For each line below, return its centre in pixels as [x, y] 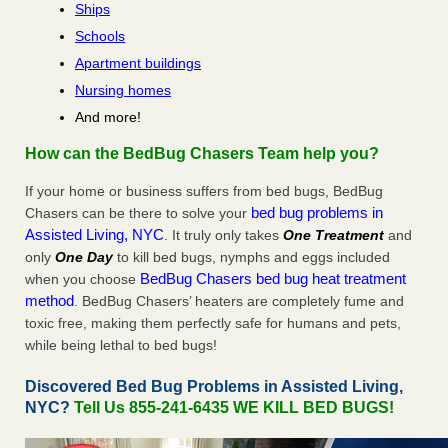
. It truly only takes [223, 235]
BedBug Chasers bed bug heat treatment [273, 279]
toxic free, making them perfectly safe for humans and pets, [213, 323]
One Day [84, 257]
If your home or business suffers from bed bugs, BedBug [204, 191]
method [49, 301]
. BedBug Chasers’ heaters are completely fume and [239, 301]
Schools [100, 36]
